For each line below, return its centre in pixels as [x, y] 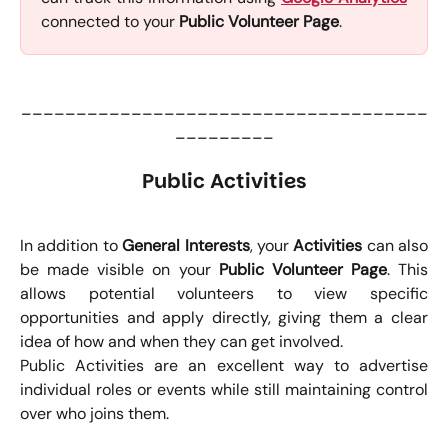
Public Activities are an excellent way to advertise [224, 365]
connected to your [110, 22]
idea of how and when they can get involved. [181, 341]
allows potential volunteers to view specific [224, 293]
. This [407, 269]
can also [395, 245]
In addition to [71, 245]
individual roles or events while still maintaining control [224, 389]
